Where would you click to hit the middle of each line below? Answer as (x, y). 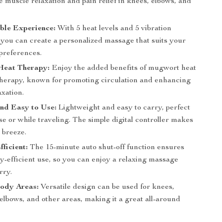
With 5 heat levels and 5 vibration (114, 29)
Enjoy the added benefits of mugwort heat (123, 68)
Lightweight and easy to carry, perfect (124, 108)
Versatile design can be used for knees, (107, 187)
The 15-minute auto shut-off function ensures (106, 148)
